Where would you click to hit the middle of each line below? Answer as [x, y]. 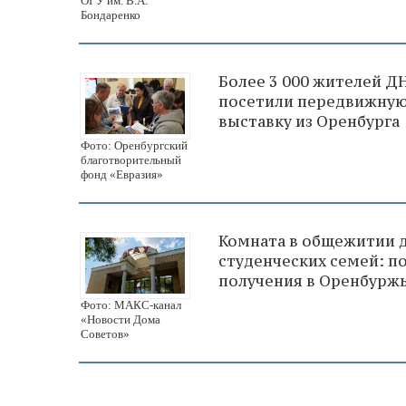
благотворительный [131, 160]
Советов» [105, 333]
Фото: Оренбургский [134, 146]
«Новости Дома [121, 319]
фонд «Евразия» [122, 175]
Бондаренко [111, 15]
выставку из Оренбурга [309, 122]
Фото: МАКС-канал [131, 304]
